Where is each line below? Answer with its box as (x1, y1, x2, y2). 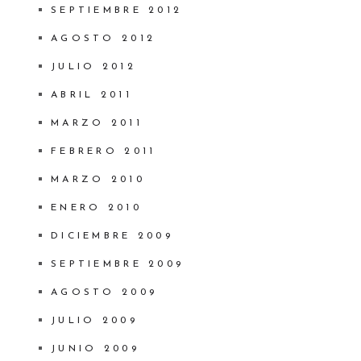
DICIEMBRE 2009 (50, 231, 173, 242)
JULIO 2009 (50, 316, 138, 326)
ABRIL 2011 (50, 90, 132, 101)
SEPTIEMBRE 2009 (50, 259, 185, 270)
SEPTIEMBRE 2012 (50, 6, 183, 16)
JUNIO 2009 (50, 344, 139, 355)
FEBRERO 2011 (50, 147, 156, 157)
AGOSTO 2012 (50, 34, 156, 44)
